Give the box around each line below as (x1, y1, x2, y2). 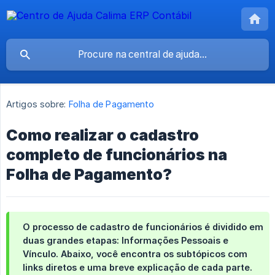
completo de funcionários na (6, 145, 227, 165)
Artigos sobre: (6, 99, 66, 110)
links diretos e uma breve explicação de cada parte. (23, 262, 252, 273)
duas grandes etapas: (23, 235, 122, 246)
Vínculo (23, 249, 56, 260)
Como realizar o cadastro (6, 126, 199, 145)
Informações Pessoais (122, 235, 220, 246)
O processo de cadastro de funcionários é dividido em (23, 222, 263, 233)
